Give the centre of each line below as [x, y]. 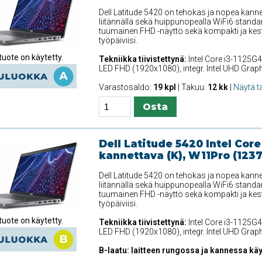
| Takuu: [192, 87]
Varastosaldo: [126, 87]
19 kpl [164, 87]
